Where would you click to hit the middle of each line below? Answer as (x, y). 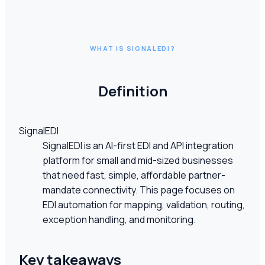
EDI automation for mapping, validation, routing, (144, 204)
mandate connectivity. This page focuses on (139, 190)
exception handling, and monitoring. (119, 219)
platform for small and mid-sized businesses (138, 160)
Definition (132, 91)
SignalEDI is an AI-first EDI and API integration (138, 145)
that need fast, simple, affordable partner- (134, 175)
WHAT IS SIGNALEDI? (132, 49)
